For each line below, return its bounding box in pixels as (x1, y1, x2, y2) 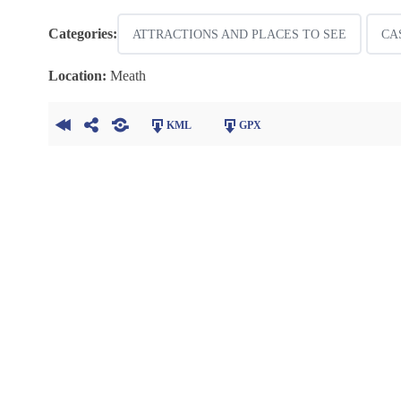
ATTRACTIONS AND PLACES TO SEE (132, 28, 346, 42)
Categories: (47, 26, 117, 42)
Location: (47, 68, 107, 84)
